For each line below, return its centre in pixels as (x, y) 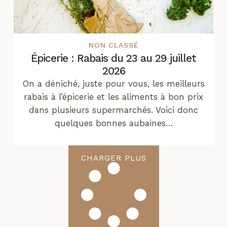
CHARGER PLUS (113, 158)
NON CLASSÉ (113, 45)
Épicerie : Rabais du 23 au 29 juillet (113, 58)
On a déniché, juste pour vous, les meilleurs (113, 84)
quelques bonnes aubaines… (113, 123)
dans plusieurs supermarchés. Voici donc (113, 110)
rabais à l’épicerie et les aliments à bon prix (113, 97)
